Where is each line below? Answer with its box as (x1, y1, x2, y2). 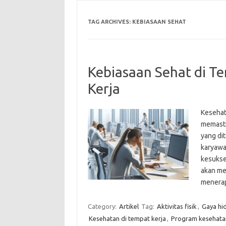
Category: (87, 202, 118, 210)
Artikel (119, 202, 139, 210)
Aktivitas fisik (156, 202, 197, 210)
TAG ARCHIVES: (87, 18, 132, 25)
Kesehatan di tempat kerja (88, 214, 166, 222)
